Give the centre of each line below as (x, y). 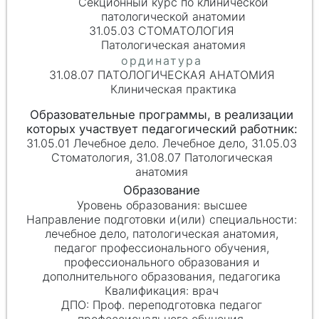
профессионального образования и (162, 262)
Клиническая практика (173, 89)
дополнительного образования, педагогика (162, 276)
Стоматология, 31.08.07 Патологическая (162, 158)
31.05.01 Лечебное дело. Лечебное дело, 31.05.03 (162, 143)
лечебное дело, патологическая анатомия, (162, 233)
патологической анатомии (173, 17)
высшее (225, 205)
